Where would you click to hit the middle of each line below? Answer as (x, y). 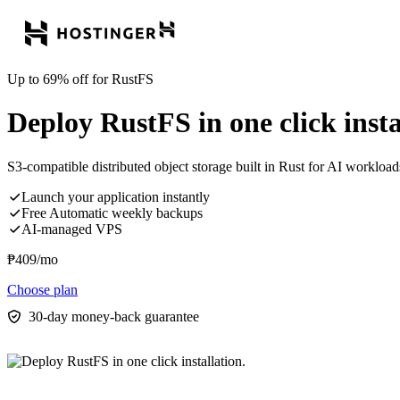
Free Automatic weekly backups (112, 212)
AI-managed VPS (72, 229)
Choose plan (42, 289)
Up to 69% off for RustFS (80, 79)
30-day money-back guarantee (114, 316)
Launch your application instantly (116, 196)
